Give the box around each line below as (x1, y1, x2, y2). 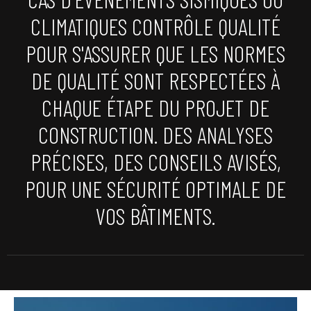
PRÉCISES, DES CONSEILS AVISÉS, (30, 147, 281, 176)
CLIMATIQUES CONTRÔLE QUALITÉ (31, 12, 280, 40)
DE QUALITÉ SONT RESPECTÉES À (31, 66, 280, 94)
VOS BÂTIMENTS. (96, 201, 215, 230)
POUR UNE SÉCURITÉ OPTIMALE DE (25, 174, 286, 203)
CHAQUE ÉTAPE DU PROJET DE (42, 93, 269, 121)
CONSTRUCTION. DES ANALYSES (38, 120, 273, 149)
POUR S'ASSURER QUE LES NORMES (26, 39, 285, 67)
